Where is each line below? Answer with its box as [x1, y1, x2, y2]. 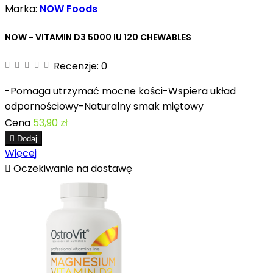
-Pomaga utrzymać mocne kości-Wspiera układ [5, 83, 236, 98]
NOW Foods [40, 1, 97, 16]
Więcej [5, 146, 37, 160]
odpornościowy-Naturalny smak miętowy [5, 99, 204, 113]
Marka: [5, 1, 40, 16]
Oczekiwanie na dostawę [11, 161, 132, 175]
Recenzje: [54, 58, 101, 73]
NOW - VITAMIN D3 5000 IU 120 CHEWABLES [5, 31, 191, 44]
